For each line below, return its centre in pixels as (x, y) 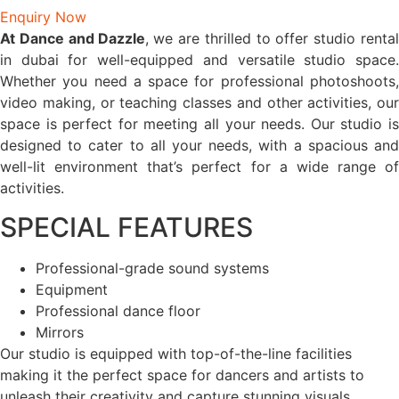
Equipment (72, 290)
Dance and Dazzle (82, 38)
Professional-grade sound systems (152, 269)
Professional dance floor (118, 311)
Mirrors (60, 333)
